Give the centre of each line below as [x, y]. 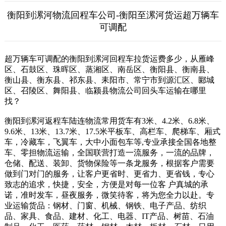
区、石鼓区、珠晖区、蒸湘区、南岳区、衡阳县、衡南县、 [109, 69]
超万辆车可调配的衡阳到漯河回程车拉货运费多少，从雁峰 [109, 59]
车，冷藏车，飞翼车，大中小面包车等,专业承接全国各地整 [110, 142]
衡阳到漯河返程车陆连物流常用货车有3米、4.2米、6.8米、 [109, 121]
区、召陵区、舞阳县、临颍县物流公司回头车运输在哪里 [105, 91]
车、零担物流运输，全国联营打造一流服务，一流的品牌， [109, 153]
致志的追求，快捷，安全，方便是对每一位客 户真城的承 [106, 184]
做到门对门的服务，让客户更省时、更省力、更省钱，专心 [109, 174]
